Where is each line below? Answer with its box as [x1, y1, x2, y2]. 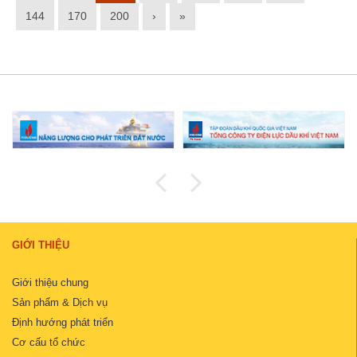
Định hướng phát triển [12, 316, 113, 328]
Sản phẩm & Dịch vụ [12, 296, 108, 308]
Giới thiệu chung [12, 276, 88, 288]
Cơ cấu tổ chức [12, 335, 85, 348]
